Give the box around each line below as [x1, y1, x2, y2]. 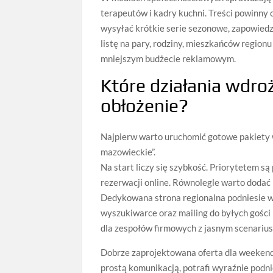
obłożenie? [101, 94, 189, 116]
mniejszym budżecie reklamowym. [101, 52, 236, 64]
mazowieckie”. [101, 146, 156, 157]
